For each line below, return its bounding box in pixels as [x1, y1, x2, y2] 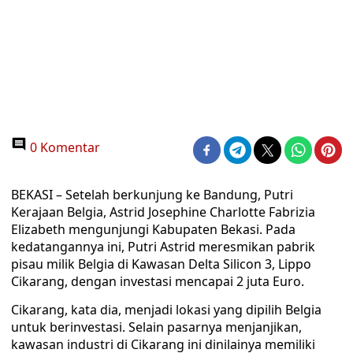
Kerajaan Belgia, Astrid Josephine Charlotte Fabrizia [11, 203, 315, 221]
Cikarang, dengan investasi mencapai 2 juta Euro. [11, 273, 304, 290]
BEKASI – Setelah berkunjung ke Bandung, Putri [11, 186, 293, 203]
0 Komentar [27, 139, 100, 156]
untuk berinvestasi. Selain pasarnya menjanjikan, [11, 318, 302, 336]
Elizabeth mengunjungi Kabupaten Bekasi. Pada [11, 221, 295, 238]
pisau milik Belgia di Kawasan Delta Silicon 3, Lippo [11, 255, 311, 273]
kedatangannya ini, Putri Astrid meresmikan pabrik [11, 238, 315, 255]
